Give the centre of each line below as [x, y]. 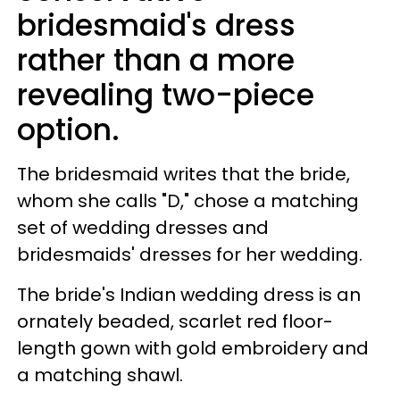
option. [68, 129]
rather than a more [156, 60]
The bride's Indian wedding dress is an [189, 294]
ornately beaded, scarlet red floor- [175, 321]
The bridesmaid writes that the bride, [183, 174]
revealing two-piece [166, 95]
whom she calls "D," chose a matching [188, 200]
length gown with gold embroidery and [193, 348]
